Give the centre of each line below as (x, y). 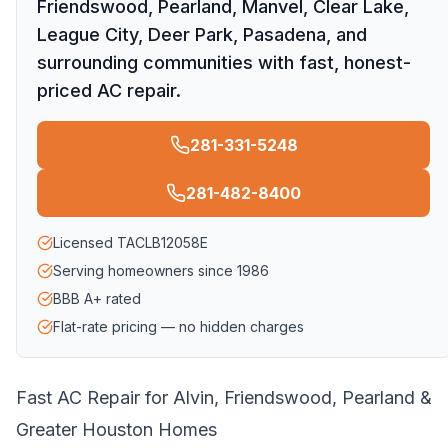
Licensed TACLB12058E (130, 242)
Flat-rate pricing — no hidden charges (178, 326)
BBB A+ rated (97, 298)
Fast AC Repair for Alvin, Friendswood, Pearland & (224, 397)
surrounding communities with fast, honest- (224, 62)
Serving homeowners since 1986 (161, 270)
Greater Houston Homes (116, 429)
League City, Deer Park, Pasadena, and (202, 34)
